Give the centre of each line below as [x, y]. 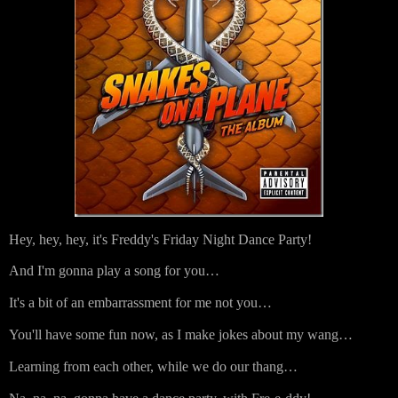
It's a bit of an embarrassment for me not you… [140, 303]
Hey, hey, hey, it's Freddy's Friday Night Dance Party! [160, 239]
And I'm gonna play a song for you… [114, 271]
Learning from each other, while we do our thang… [153, 366]
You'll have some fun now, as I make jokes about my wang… [181, 335]
